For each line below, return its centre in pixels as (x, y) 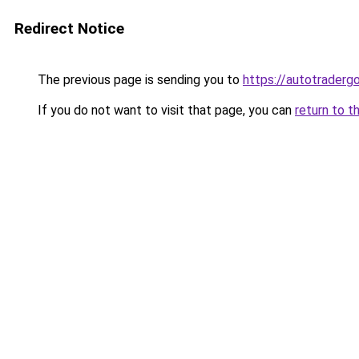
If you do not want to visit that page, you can (165, 110)
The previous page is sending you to (139, 80)
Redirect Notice (69, 28)
